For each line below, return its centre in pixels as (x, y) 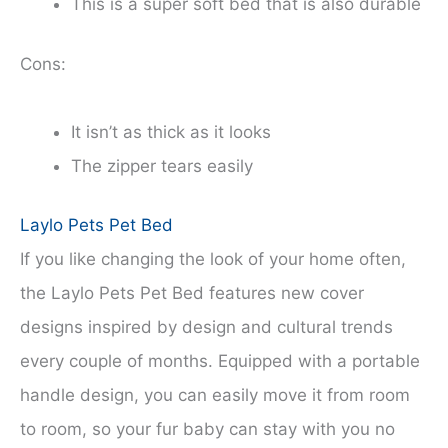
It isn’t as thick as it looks (171, 131)
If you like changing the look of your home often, (213, 259)
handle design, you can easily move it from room (215, 395)
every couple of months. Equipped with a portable (220, 361)
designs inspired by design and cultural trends (206, 327)
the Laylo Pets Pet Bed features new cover (192, 293)
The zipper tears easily (162, 165)
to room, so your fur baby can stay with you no (207, 429)
